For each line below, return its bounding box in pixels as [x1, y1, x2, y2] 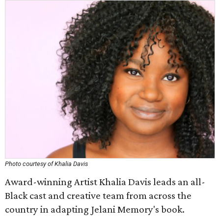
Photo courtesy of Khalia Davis [5, 160, 88, 167]
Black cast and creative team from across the [5, 190, 192, 201]
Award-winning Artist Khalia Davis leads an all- [5, 176, 205, 188]
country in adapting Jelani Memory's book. [5, 203, 185, 215]
